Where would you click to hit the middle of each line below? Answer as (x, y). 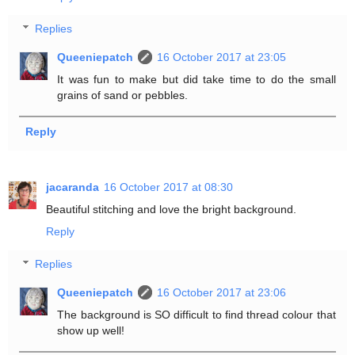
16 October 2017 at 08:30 (168, 187)
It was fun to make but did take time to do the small (197, 80)
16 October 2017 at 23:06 (222, 293)
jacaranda (73, 187)
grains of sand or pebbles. (123, 95)
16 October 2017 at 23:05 (222, 57)
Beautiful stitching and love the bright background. (171, 209)
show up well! (91, 331)
